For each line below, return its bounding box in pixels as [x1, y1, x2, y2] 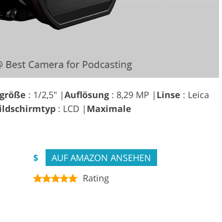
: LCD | [55, 102, 87, 114]
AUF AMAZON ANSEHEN [52, 151, 151, 164]
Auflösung [64, 88, 109, 101]
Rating [83, 171, 109, 184]
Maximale [87, 102, 131, 114]
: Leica [180, 88, 209, 101]
